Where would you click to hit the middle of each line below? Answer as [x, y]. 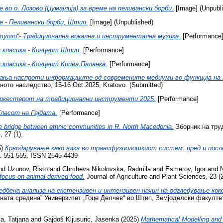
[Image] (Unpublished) [121, 22]
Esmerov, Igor [185, 169]
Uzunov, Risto [28, 169]
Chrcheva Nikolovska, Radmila [107, 169]
